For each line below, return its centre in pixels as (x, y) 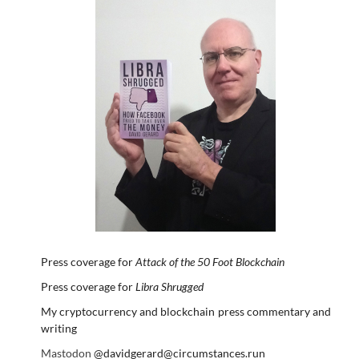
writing (58, 328)
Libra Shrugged (169, 286)
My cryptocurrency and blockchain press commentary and (186, 311)
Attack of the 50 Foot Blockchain (210, 261)
